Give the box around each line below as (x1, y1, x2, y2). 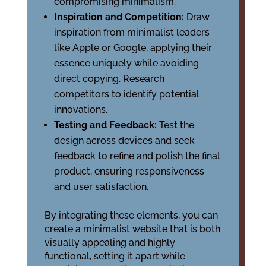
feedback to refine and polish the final (53, 150, 220, 161)
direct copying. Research (53, 73, 164, 84)
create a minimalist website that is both (44, 223, 220, 235)
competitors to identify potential (53, 88, 199, 100)
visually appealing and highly (44, 237, 175, 248)
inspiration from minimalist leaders (53, 27, 210, 38)
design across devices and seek (53, 135, 195, 146)
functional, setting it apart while (44, 251, 185, 262)
